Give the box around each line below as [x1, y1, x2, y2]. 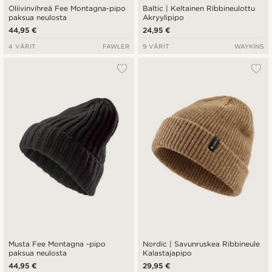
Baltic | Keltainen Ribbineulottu [143, 3, 256, 13]
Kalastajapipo [143, 248, 192, 258]
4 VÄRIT [8, 42, 36, 50]
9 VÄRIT [143, 42, 169, 50]
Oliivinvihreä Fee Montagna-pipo [8, 3, 126, 13]
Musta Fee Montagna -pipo [8, 239, 106, 249]
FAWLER [102, 42, 129, 50]
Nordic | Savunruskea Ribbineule [143, 239, 260, 249]
